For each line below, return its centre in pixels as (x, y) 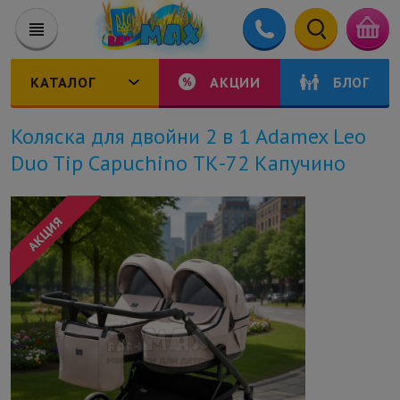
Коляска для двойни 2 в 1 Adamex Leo (188, 136)
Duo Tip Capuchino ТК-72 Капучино (178, 162)
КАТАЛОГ (63, 82)
